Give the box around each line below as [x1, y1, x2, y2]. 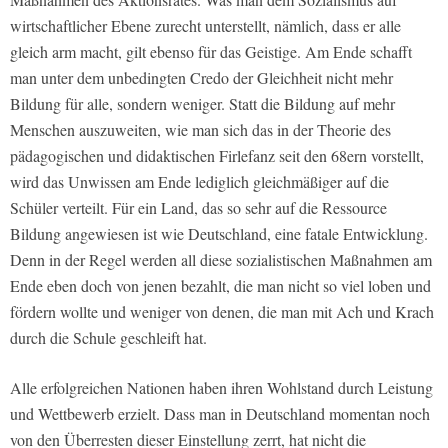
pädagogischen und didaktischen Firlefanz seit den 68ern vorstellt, [10, 145, 424, 167]
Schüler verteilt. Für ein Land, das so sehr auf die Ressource [10, 197, 387, 219]
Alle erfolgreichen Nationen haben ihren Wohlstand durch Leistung [10, 377, 433, 399]
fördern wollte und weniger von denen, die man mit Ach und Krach [10, 301, 434, 323]
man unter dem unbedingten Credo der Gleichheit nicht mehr [10, 67, 393, 89]
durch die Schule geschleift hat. [10, 327, 207, 349]
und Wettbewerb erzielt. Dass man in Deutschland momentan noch [10, 403, 430, 425]
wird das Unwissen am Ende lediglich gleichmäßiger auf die [10, 171, 389, 193]
